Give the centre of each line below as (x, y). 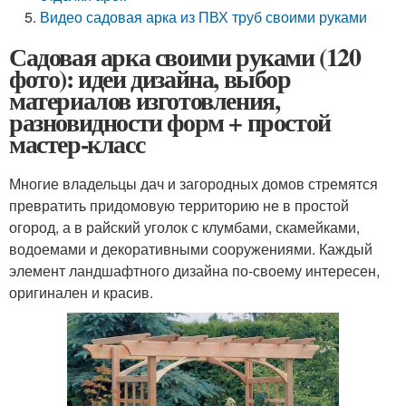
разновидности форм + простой (170, 122)
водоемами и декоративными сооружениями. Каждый (191, 249)
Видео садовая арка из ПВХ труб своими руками (204, 17)
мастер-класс (77, 144)
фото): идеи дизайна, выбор (150, 78)
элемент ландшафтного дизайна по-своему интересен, (194, 271)
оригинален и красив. (81, 292)
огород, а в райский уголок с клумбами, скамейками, (184, 227)
